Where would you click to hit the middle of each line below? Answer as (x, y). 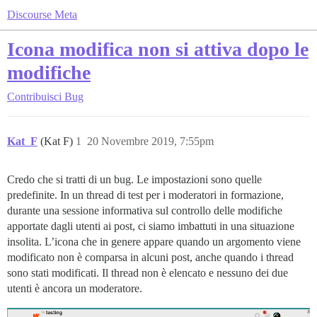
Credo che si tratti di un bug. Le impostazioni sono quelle (134, 179)
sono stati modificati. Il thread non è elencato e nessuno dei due (148, 273)
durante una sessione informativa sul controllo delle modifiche (145, 211)
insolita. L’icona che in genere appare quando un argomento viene (154, 242)
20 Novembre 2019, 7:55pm (150, 141)
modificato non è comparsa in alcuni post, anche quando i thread (150, 257)
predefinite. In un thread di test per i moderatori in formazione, (145, 195)
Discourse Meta (42, 15)
